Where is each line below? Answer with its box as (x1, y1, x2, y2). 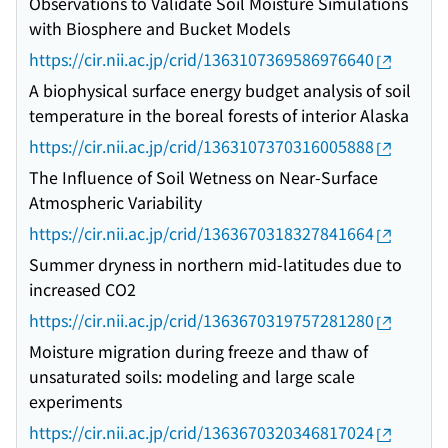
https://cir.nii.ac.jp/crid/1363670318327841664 (29, 221, 374, 246)
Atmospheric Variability (29, 190, 202, 215)
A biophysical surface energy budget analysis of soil (29, 78, 411, 103)
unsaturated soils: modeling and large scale (29, 364, 355, 389)
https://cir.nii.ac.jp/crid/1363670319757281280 (29, 308, 374, 333)
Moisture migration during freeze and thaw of (29, 339, 368, 364)
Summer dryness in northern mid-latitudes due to (29, 252, 402, 277)
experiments (29, 389, 122, 414)
